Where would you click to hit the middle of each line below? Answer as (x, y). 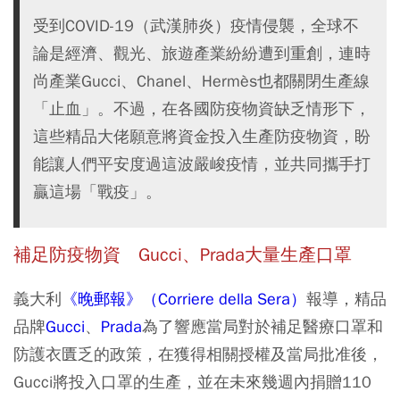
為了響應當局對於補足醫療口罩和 (262, 327)
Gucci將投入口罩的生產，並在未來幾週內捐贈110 (192, 382)
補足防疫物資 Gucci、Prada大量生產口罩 (183, 255)
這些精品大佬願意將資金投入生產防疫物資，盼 (202, 137)
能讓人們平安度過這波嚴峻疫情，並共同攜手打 (202, 164)
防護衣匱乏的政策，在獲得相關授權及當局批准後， (198, 354)
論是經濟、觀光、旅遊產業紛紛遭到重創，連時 (202, 54)
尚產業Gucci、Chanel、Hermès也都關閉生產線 (201, 81)
